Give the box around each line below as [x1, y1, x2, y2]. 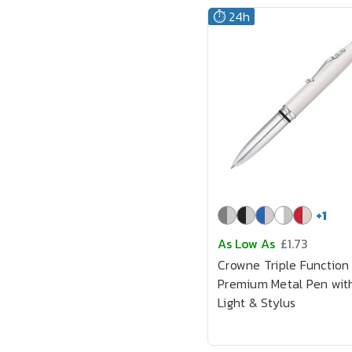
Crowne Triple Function [218, 255, 350, 274]
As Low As [218, 234, 275, 253]
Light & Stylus [218, 293, 296, 312]
